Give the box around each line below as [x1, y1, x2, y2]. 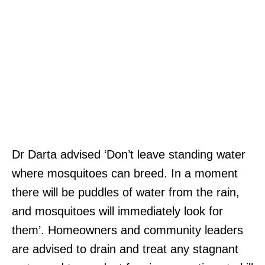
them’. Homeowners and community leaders [12, 223, 243, 237]
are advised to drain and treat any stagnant [12, 242, 238, 256]
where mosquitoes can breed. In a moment [12, 166, 238, 180]
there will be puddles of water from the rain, [12, 185, 240, 199]
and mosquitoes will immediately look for [12, 204, 223, 218]
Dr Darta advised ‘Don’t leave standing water [12, 147, 245, 161]
